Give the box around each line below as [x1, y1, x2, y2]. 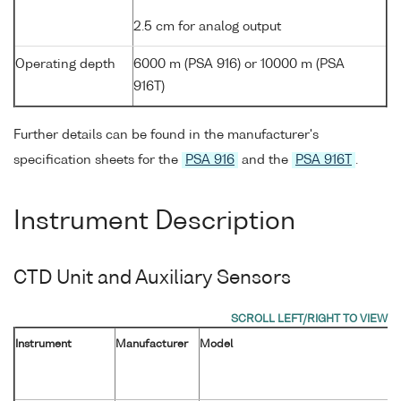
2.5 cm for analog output [133, 20, 281, 33]
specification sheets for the [13, 153, 182, 166]
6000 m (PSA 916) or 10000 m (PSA [133, 57, 345, 71]
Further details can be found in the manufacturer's [13, 128, 319, 141]
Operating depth [15, 57, 115, 71]
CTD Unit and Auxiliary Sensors [13, 269, 291, 289]
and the [238, 153, 292, 166]
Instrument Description [13, 209, 295, 235]
